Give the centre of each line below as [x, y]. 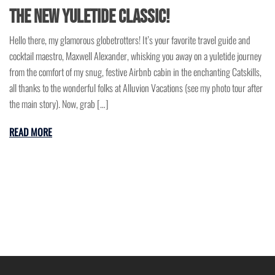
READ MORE [31, 132]
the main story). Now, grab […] [59, 103]
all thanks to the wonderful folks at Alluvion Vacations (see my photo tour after [136, 87]
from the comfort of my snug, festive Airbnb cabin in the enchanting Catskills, [135, 72]
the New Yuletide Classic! [90, 17]
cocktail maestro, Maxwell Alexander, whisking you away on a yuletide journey [135, 56]
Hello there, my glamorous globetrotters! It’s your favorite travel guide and [130, 40]
